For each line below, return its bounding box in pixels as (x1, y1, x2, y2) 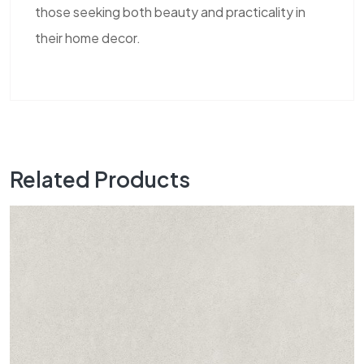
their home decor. (35, 28, 141, 46)
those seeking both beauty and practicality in (35, 2, 305, 20)
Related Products (10, 165, 190, 193)
